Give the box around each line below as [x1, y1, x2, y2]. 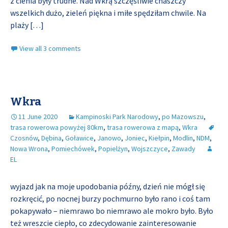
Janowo [97, 133, 121, 142]
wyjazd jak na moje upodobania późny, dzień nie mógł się [10, 181, 205, 191]
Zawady [172, 144, 195, 153]
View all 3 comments [19, 44, 81, 53]
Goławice [65, 133, 94, 142]
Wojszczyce [131, 144, 168, 153]
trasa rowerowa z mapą [107, 123, 179, 132]
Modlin [173, 133, 193, 142]
